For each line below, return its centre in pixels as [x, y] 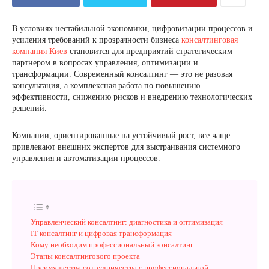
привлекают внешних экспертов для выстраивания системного [126, 147]
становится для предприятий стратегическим [150, 51]
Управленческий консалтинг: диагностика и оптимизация [127, 222]
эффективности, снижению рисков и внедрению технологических [132, 97]
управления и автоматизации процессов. [86, 158]
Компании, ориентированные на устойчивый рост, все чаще [121, 135]
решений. [29, 108]
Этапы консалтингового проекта [85, 256]
